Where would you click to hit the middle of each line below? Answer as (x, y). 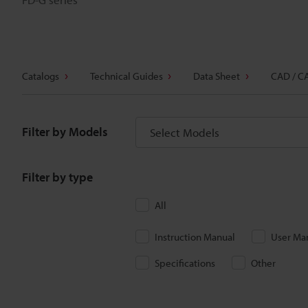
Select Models (185, 132)
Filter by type (57, 177)
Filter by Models (65, 132)
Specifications (185, 263)
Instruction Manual (195, 237)
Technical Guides (126, 76)
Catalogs (41, 76)
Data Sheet (217, 76)
